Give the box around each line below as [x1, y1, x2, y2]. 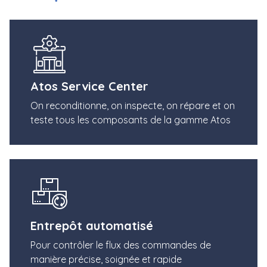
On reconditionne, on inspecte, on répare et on [30, 99, 235, 111]
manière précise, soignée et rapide [30, 253, 182, 265]
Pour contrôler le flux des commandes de [30, 238, 211, 251]
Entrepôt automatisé [30, 218, 153, 233]
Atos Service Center [30, 78, 148, 94]
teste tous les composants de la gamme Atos [30, 113, 231, 126]
